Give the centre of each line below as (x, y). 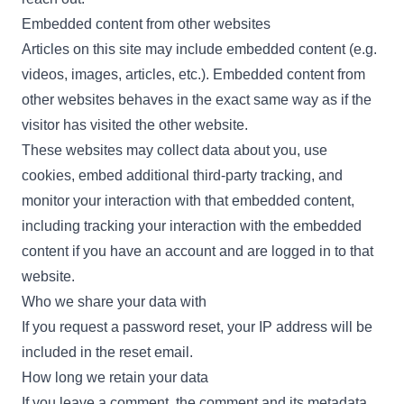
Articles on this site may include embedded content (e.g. (199, 50)
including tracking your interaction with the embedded (192, 226)
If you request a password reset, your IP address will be (197, 327)
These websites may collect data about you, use (174, 151)
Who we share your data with (114, 302)
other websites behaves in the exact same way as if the (197, 100)
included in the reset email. (107, 353)
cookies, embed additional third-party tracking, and (182, 176)
